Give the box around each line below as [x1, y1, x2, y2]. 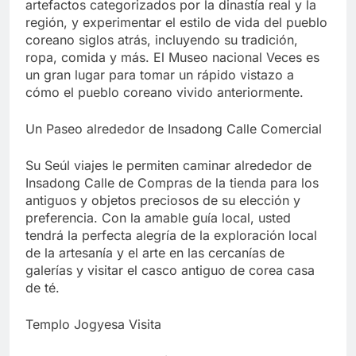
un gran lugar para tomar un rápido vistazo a [25, 67, 294, 83]
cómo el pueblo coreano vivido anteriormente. [25, 84, 304, 101]
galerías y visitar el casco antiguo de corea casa [25, 262, 315, 279]
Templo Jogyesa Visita [25, 316, 161, 333]
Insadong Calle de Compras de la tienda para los [25, 175, 319, 192]
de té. [25, 280, 60, 296]
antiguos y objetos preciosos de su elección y [25, 192, 300, 209]
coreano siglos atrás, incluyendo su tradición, [25, 32, 298, 48]
